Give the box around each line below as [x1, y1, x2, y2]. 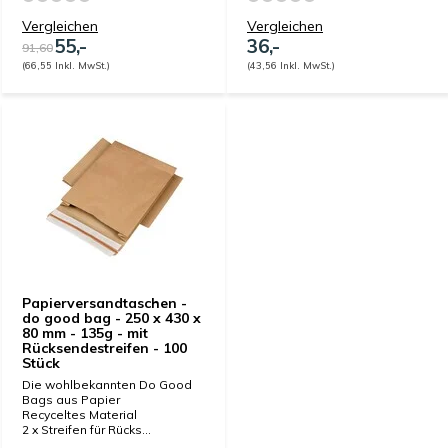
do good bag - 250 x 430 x [22, 309, 201, 327]
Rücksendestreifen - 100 [22, 339, 187, 357]
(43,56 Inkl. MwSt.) [247, 59, 335, 71]
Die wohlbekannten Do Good [22, 377, 192, 392]
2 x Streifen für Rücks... [22, 422, 151, 437]
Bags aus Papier [22, 392, 120, 407]
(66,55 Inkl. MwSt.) [22, 59, 110, 71]
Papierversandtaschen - [22, 294, 187, 312]
